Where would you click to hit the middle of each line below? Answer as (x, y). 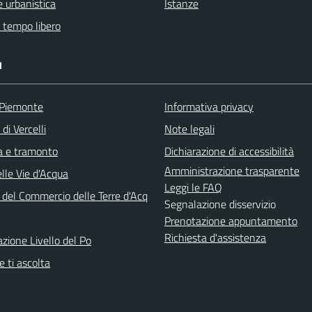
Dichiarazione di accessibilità (229, 151)
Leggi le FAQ (193, 187)
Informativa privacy (209, 106)
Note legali (189, 128)
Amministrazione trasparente (232, 170)
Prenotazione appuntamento (231, 220)
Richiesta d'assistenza (215, 237)
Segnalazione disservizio (220, 204)
